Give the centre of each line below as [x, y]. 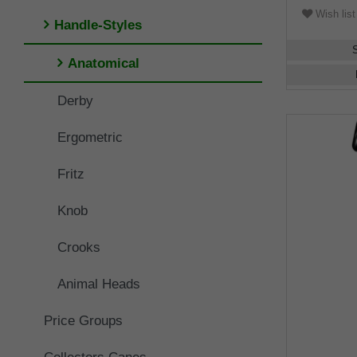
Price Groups [83, 320]
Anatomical [104, 63]
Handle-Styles [98, 25]
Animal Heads [99, 284]
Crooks [79, 247]
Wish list [333, 14]
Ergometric [90, 137]
